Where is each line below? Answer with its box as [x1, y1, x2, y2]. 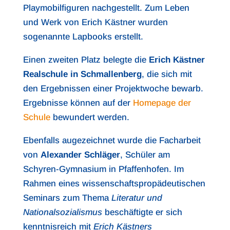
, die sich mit [141, 69, 192, 80]
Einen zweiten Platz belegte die [23, 55, 149, 65]
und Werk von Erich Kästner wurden [23, 17, 168, 28]
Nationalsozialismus [23, 207, 102, 218]
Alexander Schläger [40, 150, 120, 160]
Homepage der [132, 98, 191, 108]
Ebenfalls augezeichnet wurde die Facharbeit [23, 136, 201, 146]
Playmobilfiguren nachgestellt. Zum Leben [23, 3, 189, 13]
